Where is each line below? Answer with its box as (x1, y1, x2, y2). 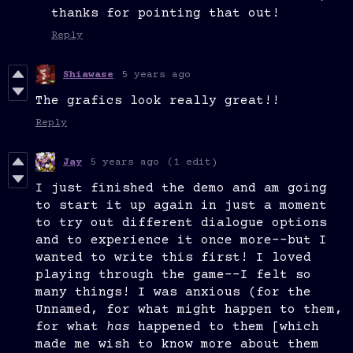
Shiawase (63, 69, 113, 80)
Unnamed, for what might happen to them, (35, 303, 343, 318)
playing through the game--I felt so (35, 268, 311, 283)
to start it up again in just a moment (35, 199, 327, 214)
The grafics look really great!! (35, 94, 280, 109)
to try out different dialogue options (35, 216, 327, 231)
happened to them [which (130, 320, 319, 335)
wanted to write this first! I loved (35, 251, 311, 266)
